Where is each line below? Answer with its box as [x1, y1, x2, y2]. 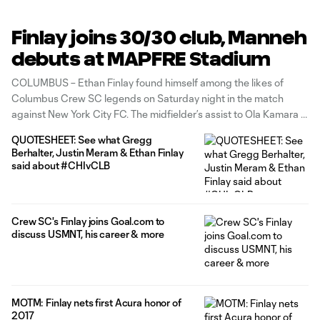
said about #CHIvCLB [11, 159, 111, 171]
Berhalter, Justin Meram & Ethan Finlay [11, 146, 184, 159]
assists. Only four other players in [11, 139, 161, 151]
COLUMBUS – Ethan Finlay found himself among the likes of [11, 76, 284, 89]
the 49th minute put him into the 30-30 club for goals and [11, 124, 275, 136]
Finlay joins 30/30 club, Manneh [11, 26, 307, 48]
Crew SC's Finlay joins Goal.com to [11, 214, 165, 227]
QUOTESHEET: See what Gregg [11, 134, 152, 146]
